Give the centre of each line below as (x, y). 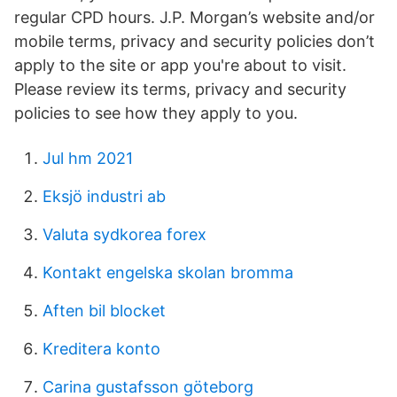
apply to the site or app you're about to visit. (180, 65)
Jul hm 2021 (88, 158)
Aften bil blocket (104, 311)
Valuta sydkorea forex (125, 234)
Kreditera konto (101, 349)
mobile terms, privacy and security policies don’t (195, 41)
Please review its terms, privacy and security (180, 89)
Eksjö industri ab (104, 196)
